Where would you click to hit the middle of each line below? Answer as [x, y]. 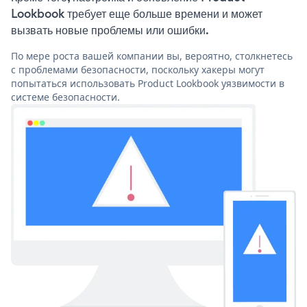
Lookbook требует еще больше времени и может [137, 14]
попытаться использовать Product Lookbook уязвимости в [148, 84]
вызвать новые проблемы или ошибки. [110, 30]
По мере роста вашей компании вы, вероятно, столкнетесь [152, 56]
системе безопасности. [65, 97]
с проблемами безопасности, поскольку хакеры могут [138, 70]
